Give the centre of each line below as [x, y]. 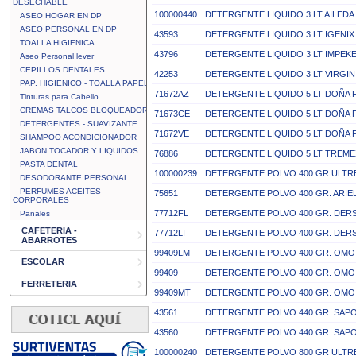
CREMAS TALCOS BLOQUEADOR [84, 110]
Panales [35, 213]
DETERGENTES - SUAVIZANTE [79, 124]
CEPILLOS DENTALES [62, 70]
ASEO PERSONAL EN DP [68, 29]
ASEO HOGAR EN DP [61, 15]
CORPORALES [41, 200]
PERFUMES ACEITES [60, 191]
